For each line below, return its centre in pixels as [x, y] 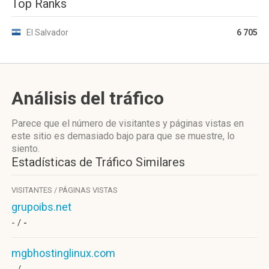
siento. [26, 149]
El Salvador [47, 32]
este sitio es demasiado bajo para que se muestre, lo [123, 136]
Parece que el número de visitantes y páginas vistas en [128, 123]
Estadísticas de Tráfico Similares [98, 162]
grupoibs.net [41, 207]
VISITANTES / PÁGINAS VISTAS [65, 190]
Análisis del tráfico [88, 98]
